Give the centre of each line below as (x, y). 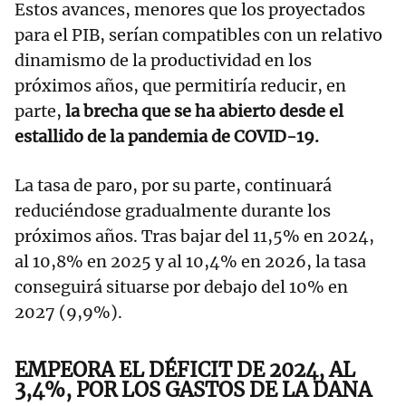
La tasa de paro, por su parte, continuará (173, 186)
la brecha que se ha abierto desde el (204, 111)
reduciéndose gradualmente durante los (173, 211)
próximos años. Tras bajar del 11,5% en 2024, (194, 237)
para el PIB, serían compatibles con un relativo (198, 35)
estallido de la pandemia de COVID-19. (167, 137)
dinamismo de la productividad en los (163, 61)
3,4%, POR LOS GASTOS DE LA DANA (193, 390)
